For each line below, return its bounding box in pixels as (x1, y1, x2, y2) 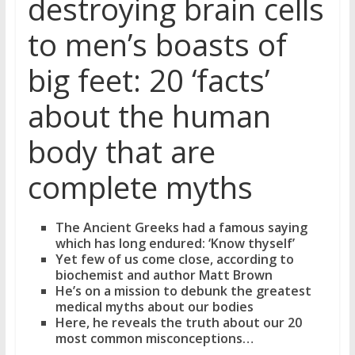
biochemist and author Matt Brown (55, 266, 273, 284)
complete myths (27, 166, 253, 208)
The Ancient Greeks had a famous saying (55, 219, 307, 236)
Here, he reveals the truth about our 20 (55, 314, 302, 331)
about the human (27, 95, 271, 136)
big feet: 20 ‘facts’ (27, 59, 269, 101)
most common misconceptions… (55, 330, 257, 347)
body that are (27, 131, 216, 172)
